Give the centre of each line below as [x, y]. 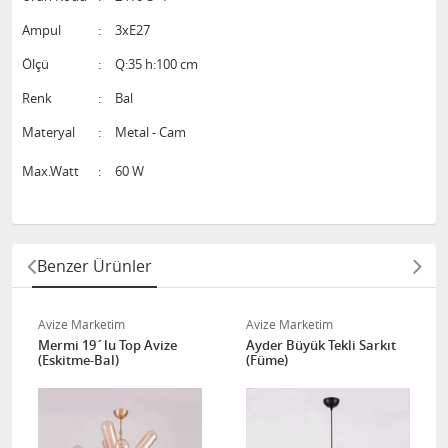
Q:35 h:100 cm [156, 64]
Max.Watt [50, 171]
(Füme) [267, 360]
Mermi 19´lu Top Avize [107, 345]
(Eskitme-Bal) [78, 360]
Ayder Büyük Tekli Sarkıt [321, 345]
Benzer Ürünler [94, 266]
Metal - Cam [150, 132]
